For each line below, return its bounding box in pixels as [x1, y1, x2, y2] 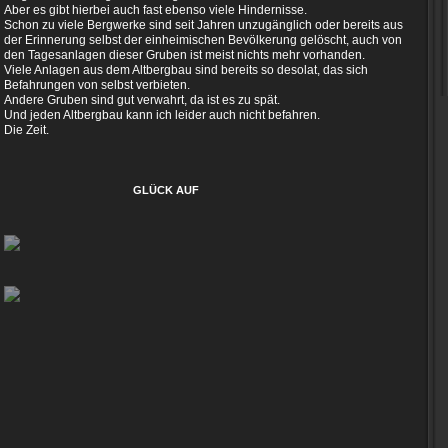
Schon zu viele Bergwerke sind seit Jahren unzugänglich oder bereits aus [4, 18, 403, 32]
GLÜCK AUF [133, 184, 202, 196]
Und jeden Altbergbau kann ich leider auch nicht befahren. [4, 108, 323, 122]
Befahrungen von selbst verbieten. [4, 78, 190, 92]
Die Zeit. [4, 123, 49, 137]
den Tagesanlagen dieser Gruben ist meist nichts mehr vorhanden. [4, 48, 365, 62]
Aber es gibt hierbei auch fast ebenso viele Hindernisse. [4, 3, 307, 17]
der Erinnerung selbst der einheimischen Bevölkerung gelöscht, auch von [4, 33, 402, 47]
